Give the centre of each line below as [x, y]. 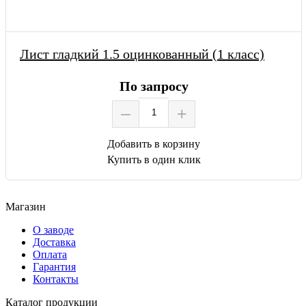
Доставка [54, 242]
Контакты [56, 279]
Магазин [26, 206]
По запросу [154, 86]
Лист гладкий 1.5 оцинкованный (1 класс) [142, 54]
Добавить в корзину [154, 143]
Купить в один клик [154, 159]
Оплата [50, 254]
